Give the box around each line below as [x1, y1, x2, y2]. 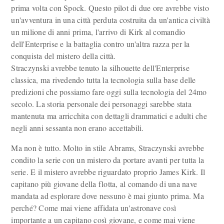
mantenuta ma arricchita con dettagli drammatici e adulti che [11, 110, 207, 121]
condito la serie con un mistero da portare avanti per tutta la [11, 154, 204, 165]
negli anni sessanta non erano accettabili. [11, 122, 144, 133]
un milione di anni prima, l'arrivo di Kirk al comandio [11, 26, 185, 37]
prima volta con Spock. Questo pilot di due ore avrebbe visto [11, 2, 209, 13]
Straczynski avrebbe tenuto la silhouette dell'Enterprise [11, 62, 189, 73]
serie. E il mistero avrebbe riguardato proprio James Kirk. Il [11, 166, 205, 177]
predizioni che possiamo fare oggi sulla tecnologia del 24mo [11, 86, 207, 97]
